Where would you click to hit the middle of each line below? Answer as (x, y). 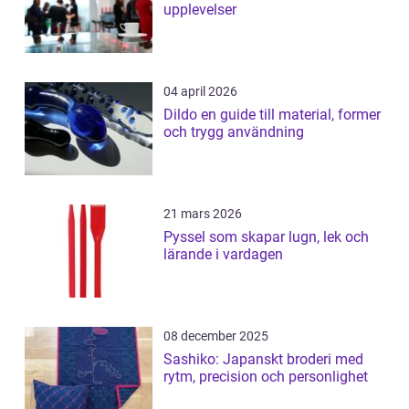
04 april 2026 (200, 92)
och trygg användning (234, 132)
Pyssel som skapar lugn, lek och (266, 237)
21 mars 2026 (203, 214)
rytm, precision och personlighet (266, 377)
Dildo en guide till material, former (182, 115)
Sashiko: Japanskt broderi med (263, 360)
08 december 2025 (216, 336)
